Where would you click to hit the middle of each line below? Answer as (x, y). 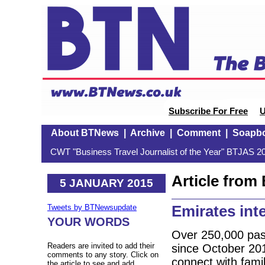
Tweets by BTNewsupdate (92, 208)
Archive (147, 133)
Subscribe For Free (208, 111)
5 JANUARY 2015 (106, 183)
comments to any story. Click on (103, 255)
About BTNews (85, 133)
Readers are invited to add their (101, 246)
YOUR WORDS (88, 222)
